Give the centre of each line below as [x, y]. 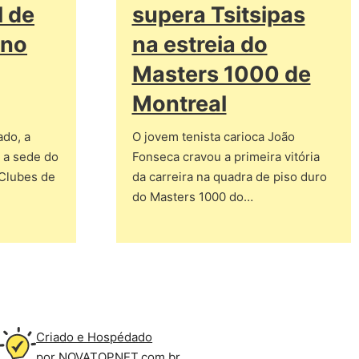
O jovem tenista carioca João [213, 137]
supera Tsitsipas [218, 15]
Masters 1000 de [221, 74]
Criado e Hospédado [95, 337]
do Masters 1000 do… [192, 197]
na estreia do [200, 44]
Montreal [179, 104]
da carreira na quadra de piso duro [229, 177]
